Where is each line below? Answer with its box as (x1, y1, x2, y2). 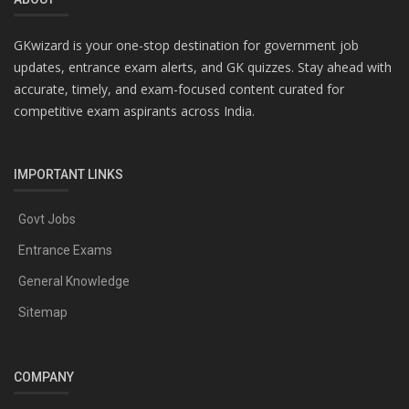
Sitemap (18, 305, 68, 320)
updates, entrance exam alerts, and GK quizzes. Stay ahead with (14, 58, 392, 76)
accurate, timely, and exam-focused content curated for (14, 80, 344, 98)
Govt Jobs (18, 212, 76, 226)
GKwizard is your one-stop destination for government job (14, 37, 359, 54)
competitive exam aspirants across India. (14, 102, 255, 120)
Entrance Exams (18, 243, 112, 257)
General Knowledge (18, 274, 130, 288)
